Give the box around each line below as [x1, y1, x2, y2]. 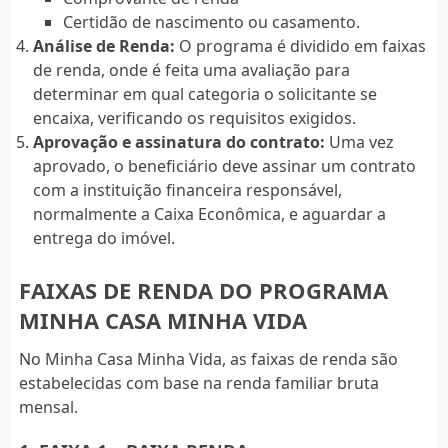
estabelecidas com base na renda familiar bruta [18, 371, 379, 394]
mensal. [18, 395, 78, 418]
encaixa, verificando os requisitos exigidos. [32, 106, 356, 129]
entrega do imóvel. [32, 226, 175, 249]
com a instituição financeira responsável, [32, 178, 342, 201]
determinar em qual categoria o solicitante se [32, 82, 377, 105]
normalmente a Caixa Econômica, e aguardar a [32, 202, 386, 225]
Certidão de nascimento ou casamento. [63, 10, 361, 33]
